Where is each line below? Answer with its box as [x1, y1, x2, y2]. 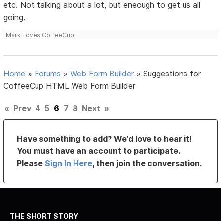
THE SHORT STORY [10, 211, 78, 220]
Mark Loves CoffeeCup [6, 31, 74, 38]
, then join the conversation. [92, 158, 202, 168]
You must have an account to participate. [17, 146, 180, 156]
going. [3, 12, 26, 22]
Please [17, 158, 45, 168]
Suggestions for [143, 68, 201, 78]
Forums [35, 68, 61, 78]
